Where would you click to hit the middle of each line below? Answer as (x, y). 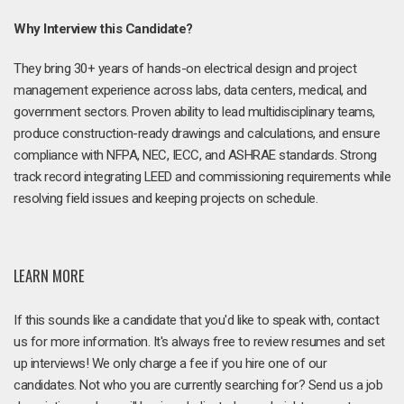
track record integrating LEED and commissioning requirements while (202, 177)
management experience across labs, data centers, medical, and (190, 90)
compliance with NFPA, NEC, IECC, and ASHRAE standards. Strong (195, 155)
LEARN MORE (49, 275)
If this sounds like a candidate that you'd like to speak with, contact (196, 320)
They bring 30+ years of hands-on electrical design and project (185, 69)
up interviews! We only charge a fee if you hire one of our (170, 363)
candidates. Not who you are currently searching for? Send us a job (198, 385)
